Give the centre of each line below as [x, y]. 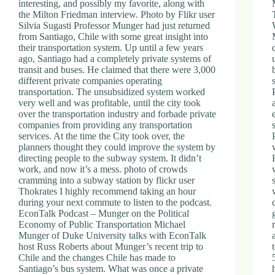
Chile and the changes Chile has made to [97, 257]
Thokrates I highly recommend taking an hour [107, 191]
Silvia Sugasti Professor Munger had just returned [114, 25]
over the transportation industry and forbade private [117, 114]
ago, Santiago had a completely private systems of [115, 58]
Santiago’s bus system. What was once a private [111, 268]
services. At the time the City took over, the [102, 136]
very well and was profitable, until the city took [110, 103]
